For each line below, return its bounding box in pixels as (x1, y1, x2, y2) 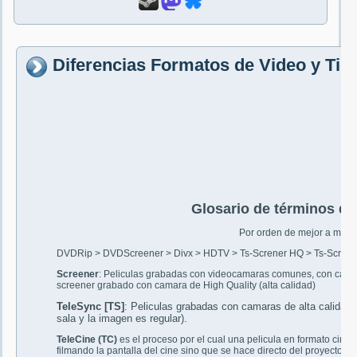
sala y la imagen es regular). (57, 312, 187, 325)
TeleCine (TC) (57, 334, 117, 346)
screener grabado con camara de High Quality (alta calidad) (57, 280, 316, 292)
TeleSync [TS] (57, 300, 124, 313)
